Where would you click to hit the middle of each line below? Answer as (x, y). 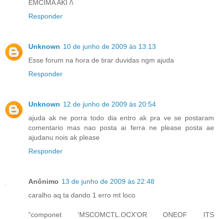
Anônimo (44, 181)
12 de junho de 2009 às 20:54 (109, 104)
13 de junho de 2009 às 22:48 (108, 181)
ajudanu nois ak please (64, 137)
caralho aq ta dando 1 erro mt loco (82, 195)
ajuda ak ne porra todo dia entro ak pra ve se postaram (121, 118)
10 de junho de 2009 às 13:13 (109, 46)
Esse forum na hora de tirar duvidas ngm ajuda (101, 60)
